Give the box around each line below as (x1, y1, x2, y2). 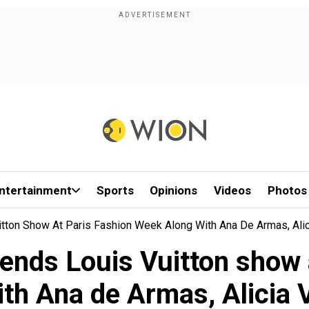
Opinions (150, 183, 198, 197)
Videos (214, 183, 252, 197)
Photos (267, 183, 307, 197)
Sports (96, 183, 134, 197)
